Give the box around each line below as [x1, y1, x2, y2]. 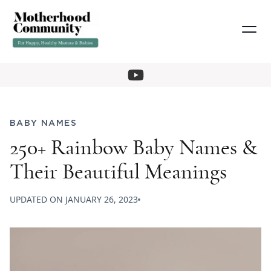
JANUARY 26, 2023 [65, 194, 138, 206]
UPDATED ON [10, 194, 65, 206]
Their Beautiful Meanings [10, 161, 227, 183]
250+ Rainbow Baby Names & [10, 137, 257, 159]
